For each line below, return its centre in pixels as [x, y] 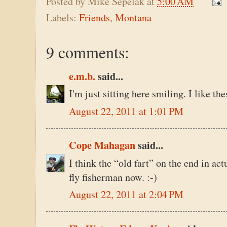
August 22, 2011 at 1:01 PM [126, 111]
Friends [94, 17]
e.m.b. [82, 76]
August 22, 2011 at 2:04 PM [126, 195]
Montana [133, 17]
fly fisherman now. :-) [113, 177]
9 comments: [88, 52]
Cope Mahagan [102, 145]
